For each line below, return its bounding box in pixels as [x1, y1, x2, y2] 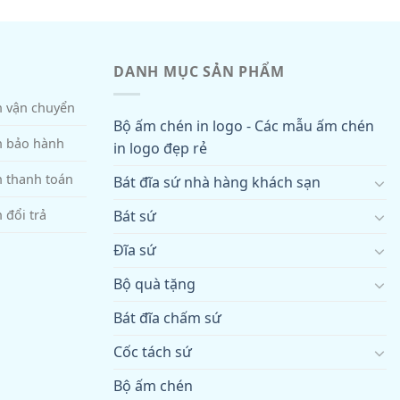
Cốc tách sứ [113, 342, 192, 362]
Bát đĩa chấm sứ [113, 308, 221, 328]
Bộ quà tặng [113, 274, 196, 294]
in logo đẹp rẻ [113, 138, 207, 158]
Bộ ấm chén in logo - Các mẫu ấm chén [113, 116, 374, 136]
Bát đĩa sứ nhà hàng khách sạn [113, 172, 321, 192]
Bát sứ [113, 206, 156, 226]
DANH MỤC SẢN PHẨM [113, 62, 285, 82]
